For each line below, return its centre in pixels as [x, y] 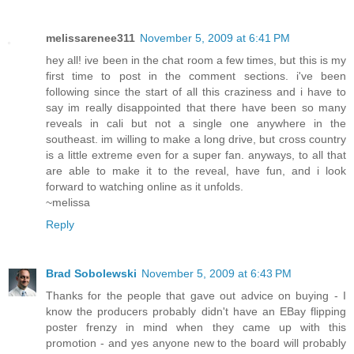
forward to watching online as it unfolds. [145, 186]
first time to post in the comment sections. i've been [196, 76]
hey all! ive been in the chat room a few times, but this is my [196, 60]
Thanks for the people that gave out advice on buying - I [196, 295]
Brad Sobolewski [91, 273]
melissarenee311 [90, 38]
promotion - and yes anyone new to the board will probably [196, 343]
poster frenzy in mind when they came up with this [196, 327]
